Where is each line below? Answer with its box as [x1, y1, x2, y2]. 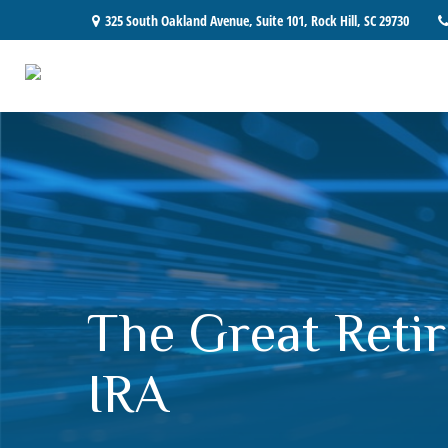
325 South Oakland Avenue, [105, 10, 256, 30]
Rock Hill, [311, 10, 361, 30]
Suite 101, [256, 10, 308, 30]
